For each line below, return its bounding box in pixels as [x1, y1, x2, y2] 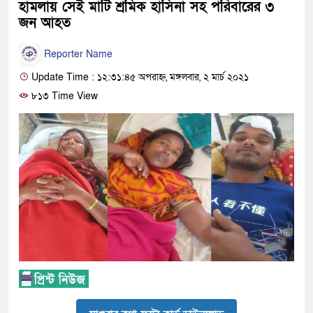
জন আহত [19, 14, 71, 33]
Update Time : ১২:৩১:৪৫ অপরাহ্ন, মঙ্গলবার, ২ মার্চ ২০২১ [29, 71, 249, 85]
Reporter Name [41, 48, 112, 61]
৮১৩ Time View [29, 89, 98, 103]
